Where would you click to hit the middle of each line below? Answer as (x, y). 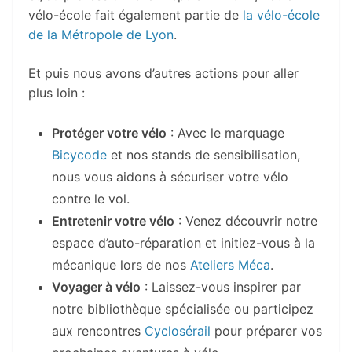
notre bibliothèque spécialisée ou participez (183, 308)
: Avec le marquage (225, 132)
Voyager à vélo (96, 286)
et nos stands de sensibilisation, (203, 154)
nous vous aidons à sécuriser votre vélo (170, 176)
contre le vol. (91, 198)
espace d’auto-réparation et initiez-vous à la (183, 242)
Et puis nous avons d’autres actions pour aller (163, 73)
